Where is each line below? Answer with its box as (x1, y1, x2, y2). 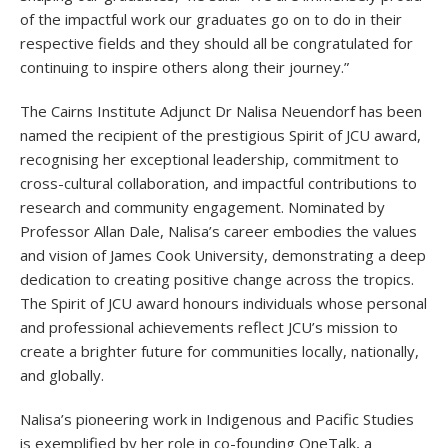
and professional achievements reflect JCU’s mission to (20, 317, 398, 338)
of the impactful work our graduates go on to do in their (20, 9, 402, 30)
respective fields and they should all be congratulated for (20, 33, 413, 54)
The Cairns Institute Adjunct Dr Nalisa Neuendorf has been (20, 101, 422, 122)
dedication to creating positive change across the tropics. (20, 269, 414, 290)
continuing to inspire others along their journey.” (20, 57, 349, 78)
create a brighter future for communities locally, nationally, (20, 341, 419, 362)
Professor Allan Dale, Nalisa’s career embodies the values (20, 221, 417, 242)
